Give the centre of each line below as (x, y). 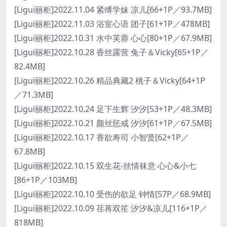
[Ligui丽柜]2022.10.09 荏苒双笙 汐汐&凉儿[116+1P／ (111, 208)
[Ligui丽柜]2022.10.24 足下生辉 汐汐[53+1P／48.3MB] (113, 109)
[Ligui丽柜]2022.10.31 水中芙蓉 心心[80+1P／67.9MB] (113, 38)
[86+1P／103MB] (46, 180)
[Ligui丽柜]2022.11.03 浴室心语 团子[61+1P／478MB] (112, 24)
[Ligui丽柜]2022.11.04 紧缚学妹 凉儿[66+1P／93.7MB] (113, 10)
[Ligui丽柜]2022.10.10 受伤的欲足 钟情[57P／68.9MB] (112, 194)
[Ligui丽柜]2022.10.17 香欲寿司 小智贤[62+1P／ (102, 137)
